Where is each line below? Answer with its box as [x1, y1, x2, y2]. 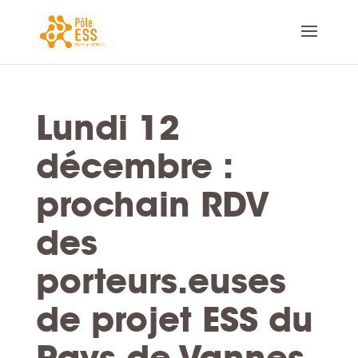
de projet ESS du [35, 297, 313, 341]
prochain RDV [35, 182, 269, 226]
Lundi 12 [35, 105, 180, 149]
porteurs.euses [35, 259, 286, 303]
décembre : [35, 144, 232, 188]
